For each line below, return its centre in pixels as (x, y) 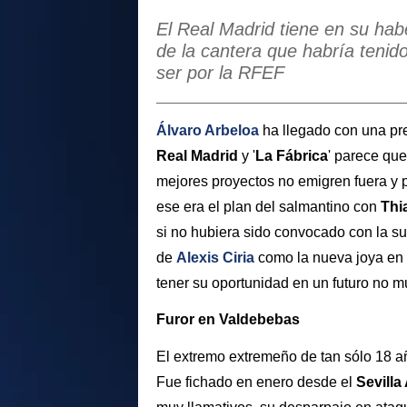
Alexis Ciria (215, 257)
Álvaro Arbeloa (208, 130)
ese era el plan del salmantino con (268, 206)
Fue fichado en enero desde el (256, 382)
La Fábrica (292, 155)
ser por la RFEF (220, 73)
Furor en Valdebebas (228, 320)
